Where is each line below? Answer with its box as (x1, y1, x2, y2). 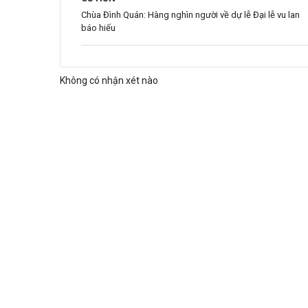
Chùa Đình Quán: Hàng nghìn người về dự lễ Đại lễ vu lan (81, 10, 300, 20)
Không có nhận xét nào (60, 75, 158, 86)
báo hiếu (81, 23, 115, 33)
